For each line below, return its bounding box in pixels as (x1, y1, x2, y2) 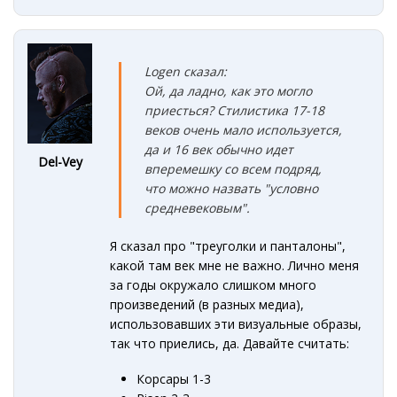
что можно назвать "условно (144, 179, 319, 197)
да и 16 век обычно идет (144, 140, 294, 158)
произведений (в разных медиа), (110, 295, 305, 313)
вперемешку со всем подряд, (144, 160, 323, 177)
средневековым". (144, 198, 251, 216)
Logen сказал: (144, 62, 228, 80)
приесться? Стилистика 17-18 (144, 101, 325, 119)
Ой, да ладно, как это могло (144, 82, 313, 99)
